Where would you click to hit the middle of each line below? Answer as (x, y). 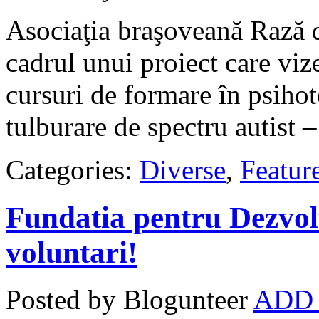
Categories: (73, 169)
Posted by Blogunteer (127, 300)
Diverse (183, 169)
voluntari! (72, 252)
